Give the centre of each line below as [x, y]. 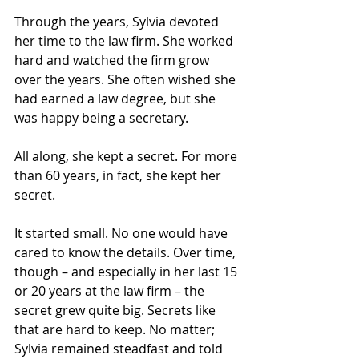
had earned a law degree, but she [117, 99]
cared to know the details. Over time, [127, 252]
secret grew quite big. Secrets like [117, 310]
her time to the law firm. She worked [125, 41]
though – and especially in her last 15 [127, 272]
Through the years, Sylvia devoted [118, 22]
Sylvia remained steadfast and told [120, 349]
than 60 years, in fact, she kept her [119, 175]
